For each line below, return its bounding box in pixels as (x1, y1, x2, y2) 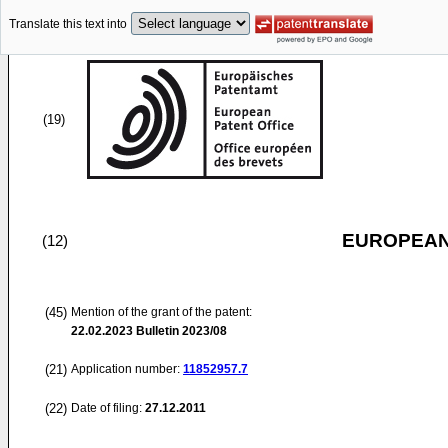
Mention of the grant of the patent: (71, 305, 252, 319)
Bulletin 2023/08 (133, 324, 227, 338)
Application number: (71, 362, 183, 376)
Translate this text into (9, 17, 127, 32)
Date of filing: (71, 401, 142, 415)
